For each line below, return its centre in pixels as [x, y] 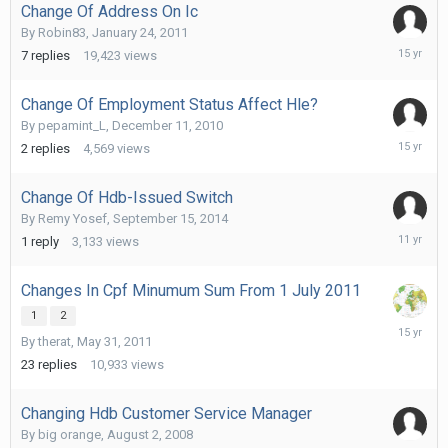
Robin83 [62, 33]
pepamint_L [72, 126]
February [418, 48]
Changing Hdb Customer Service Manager [166, 414]
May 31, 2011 [114, 342]
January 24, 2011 [140, 33]
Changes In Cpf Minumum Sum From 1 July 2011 [191, 291]
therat [54, 342]
